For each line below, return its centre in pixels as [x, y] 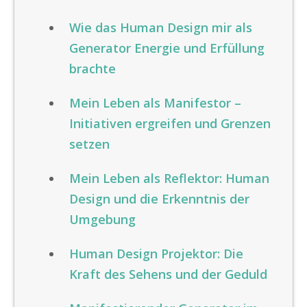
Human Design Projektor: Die [156, 254]
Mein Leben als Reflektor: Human [169, 178]
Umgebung [102, 219]
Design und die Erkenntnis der [159, 199]
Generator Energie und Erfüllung [167, 48]
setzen [89, 144]
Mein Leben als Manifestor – [155, 103]
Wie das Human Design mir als [161, 27]
